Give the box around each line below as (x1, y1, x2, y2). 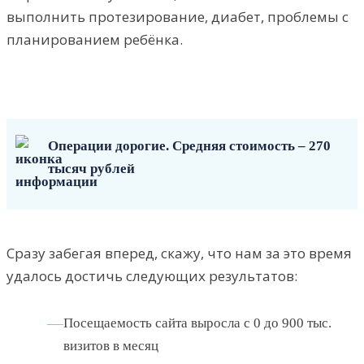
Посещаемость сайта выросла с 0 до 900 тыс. (63, 314, 331, 331)
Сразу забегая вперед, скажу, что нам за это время (6, 243, 352, 262)
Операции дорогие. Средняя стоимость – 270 (48, 137, 331, 154)
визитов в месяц (63, 337, 158, 353)
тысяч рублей (48, 160, 135, 176)
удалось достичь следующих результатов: (6, 266, 297, 285)
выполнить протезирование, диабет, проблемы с (6, 6, 349, 26)
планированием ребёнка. (6, 29, 183, 49)
